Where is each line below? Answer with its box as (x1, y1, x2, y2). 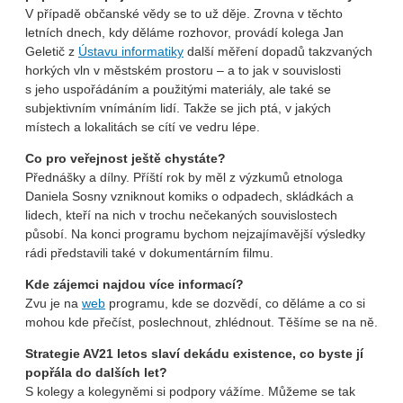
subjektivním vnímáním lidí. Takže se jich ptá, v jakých (25, 100, 331, 115)
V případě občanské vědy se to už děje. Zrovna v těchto (25, 5, 343, 21)
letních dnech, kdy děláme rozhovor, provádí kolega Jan (25, 24, 344, 40)
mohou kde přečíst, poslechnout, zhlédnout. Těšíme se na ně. (25, 314, 378, 329)
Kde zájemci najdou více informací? (25, 276, 244, 291)
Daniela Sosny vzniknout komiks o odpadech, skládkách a (25, 188, 354, 203)
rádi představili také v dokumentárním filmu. (25, 245, 273, 260)
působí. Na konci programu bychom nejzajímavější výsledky (25, 226, 365, 241)
